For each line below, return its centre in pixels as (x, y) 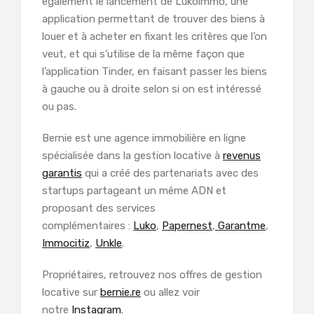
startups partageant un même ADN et (134, 191)
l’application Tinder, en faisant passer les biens (155, 72)
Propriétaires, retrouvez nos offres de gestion (152, 275)
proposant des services (99, 209)
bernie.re (121, 293)
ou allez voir (170, 293)
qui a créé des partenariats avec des (170, 173)
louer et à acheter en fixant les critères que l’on (155, 37)
